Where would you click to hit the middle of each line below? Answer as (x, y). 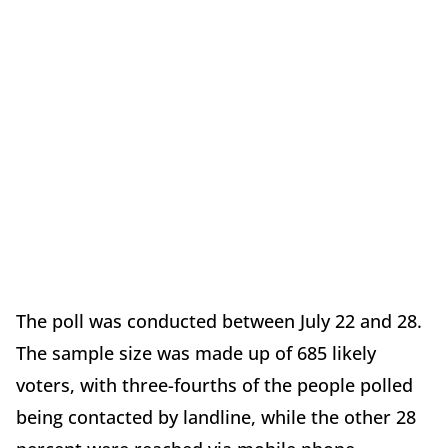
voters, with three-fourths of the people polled (214, 384)
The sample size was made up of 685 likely (196, 352)
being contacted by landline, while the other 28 (216, 416)
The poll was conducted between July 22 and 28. (219, 320)
